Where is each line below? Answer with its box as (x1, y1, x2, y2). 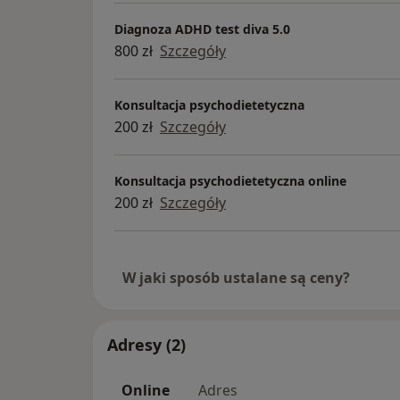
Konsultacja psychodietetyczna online (114, 171, 346, 189)
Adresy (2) (107, 334, 186, 356)
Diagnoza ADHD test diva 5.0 (114, 20, 290, 37)
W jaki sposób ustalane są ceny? (122, 268, 350, 288)
